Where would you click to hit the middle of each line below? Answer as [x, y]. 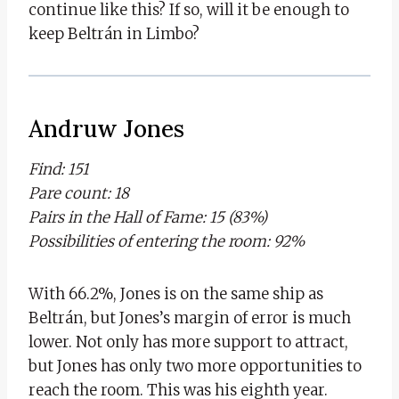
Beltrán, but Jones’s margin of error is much [190, 318]
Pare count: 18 [79, 193]
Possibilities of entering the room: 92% [167, 241]
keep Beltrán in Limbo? [114, 33]
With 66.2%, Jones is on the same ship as [176, 293]
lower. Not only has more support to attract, [188, 342]
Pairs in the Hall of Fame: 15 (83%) [148, 217]
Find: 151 [59, 169]
